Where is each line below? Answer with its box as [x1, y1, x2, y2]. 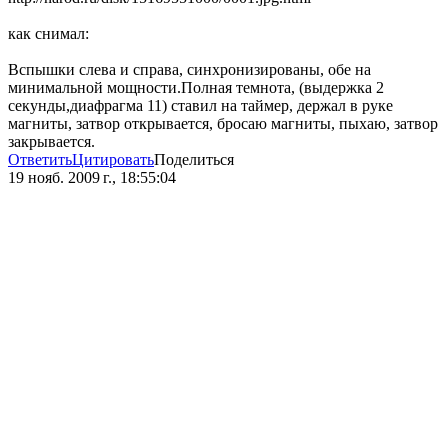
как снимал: [8, 25, 89, 43]
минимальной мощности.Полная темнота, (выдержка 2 [8, 79, 384, 97]
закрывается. [8, 133, 95, 151]
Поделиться [154, 151, 234, 169]
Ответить [8, 151, 72, 169]
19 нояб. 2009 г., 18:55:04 [8, 169, 176, 187]
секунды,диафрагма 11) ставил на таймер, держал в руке [8, 97, 393, 115]
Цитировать [72, 151, 154, 169]
